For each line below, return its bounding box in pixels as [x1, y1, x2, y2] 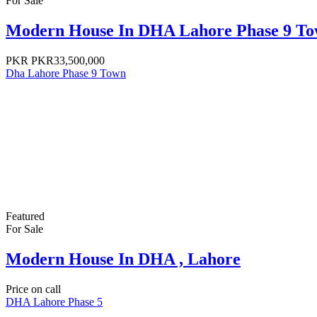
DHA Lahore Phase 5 [6, 295, 103, 308]
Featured [6, 210, 45, 223]
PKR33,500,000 [28, 54, 105, 67]
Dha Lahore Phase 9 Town [6, 67, 126, 80]
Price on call [6, 282, 61, 295]
